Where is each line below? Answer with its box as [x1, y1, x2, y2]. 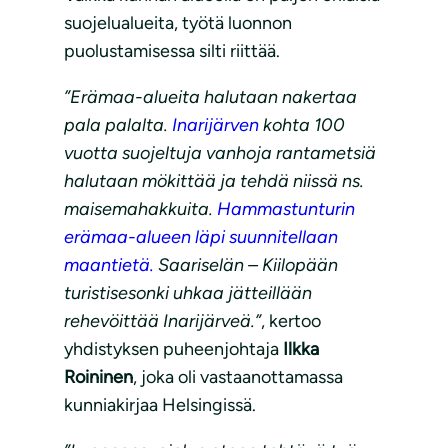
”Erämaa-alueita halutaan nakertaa [64, 86, 357, 109]
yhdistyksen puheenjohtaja [64, 338, 283, 361]
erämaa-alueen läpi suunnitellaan [64, 226, 338, 249]
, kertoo [261, 310, 321, 333]
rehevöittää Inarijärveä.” [64, 310, 261, 333]
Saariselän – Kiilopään [154, 254, 338, 277]
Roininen [64, 366, 133, 389]
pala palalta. [64, 114, 172, 137]
